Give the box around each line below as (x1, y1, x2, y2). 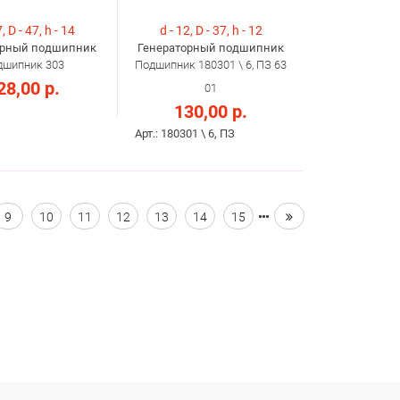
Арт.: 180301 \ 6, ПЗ (135, 127, 235, 141)
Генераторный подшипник (137, 41, 284, 55)
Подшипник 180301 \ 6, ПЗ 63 (135, 58, 287, 72)
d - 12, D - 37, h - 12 (159, 23, 262, 38)
